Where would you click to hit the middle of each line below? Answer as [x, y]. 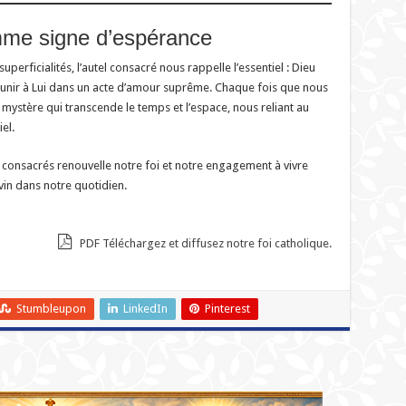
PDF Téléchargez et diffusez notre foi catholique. [204, 243]
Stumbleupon [51, 308]
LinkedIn [145, 308]
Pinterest [227, 308]
